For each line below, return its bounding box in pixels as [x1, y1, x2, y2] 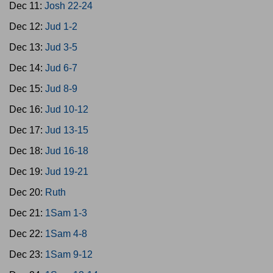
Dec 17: [9, 125, 45, 135]
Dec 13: [9, 42, 45, 52]
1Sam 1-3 [45, 208, 87, 218]
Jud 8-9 [45, 83, 77, 94]
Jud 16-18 [45, 146, 88, 156]
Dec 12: [9, 21, 45, 32]
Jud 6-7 [45, 63, 77, 73]
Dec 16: [9, 104, 45, 115]
